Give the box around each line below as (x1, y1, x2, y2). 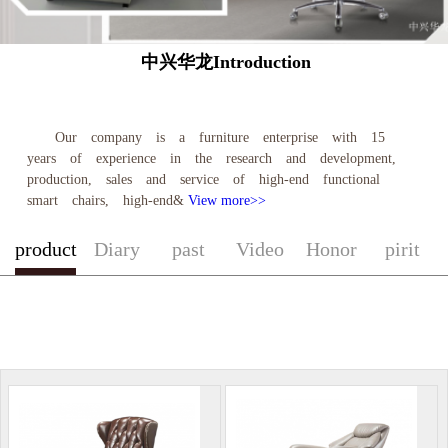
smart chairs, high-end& (26, 192, 188, 208)
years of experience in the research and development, (26, 150, 410, 166)
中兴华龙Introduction (141, 51, 312, 72)
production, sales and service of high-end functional (26, 171, 394, 187)
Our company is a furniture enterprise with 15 (54, 129, 399, 145)
